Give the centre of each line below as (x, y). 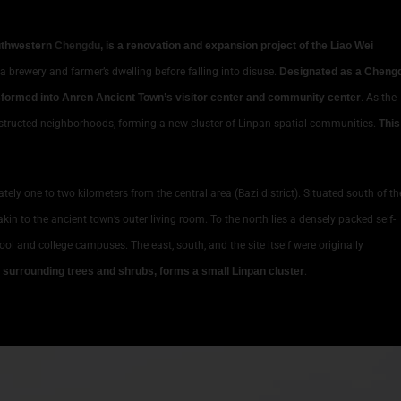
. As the (379, 98)
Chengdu (77, 46)
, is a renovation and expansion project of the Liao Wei (237, 46)
